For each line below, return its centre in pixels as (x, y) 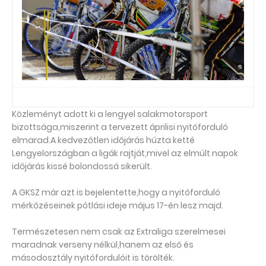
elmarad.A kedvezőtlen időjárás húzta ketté (103, 140)
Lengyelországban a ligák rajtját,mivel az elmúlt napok (125, 153)
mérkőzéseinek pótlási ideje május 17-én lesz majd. (118, 205)
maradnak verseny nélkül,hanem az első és (103, 245)
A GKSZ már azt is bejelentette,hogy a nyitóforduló (116, 192)
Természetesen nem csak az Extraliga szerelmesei (119, 232)
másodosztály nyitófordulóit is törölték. (93, 258)
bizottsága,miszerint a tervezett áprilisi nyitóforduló (120, 127)
